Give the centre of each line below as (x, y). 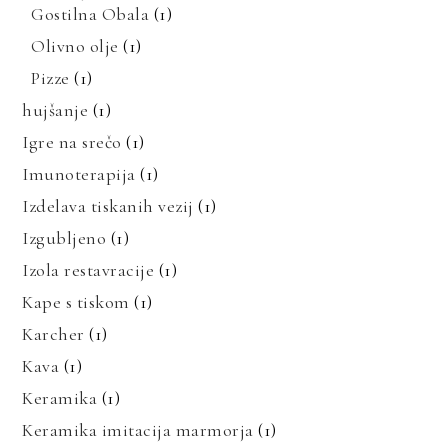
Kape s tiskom (76, 301)
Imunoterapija (79, 173)
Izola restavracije (88, 269)
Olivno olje (75, 45)
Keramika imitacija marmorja (138, 429)
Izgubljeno (64, 237)
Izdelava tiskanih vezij (108, 205)
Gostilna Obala (90, 13)
